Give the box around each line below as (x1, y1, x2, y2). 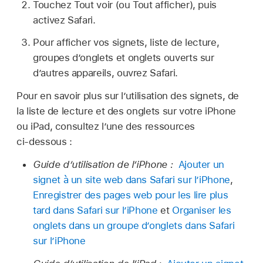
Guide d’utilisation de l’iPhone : (33, 158, 176, 170)
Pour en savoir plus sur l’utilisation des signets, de (16, 90, 240, 102)
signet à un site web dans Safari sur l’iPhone (33, 173, 230, 186)
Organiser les (172, 204, 231, 216)
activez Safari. (33, 14, 96, 26)
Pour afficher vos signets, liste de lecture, (33, 36, 220, 49)
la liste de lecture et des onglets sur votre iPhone (16, 105, 236, 117)
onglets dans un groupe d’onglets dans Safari (33, 219, 235, 231)
